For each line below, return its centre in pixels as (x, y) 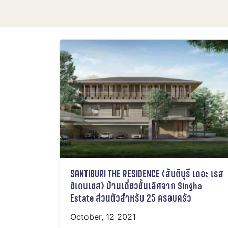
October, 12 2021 (103, 217)
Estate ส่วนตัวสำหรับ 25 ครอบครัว (131, 198)
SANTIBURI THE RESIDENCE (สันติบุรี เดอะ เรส (147, 174)
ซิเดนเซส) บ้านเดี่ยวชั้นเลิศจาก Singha (136, 186)
